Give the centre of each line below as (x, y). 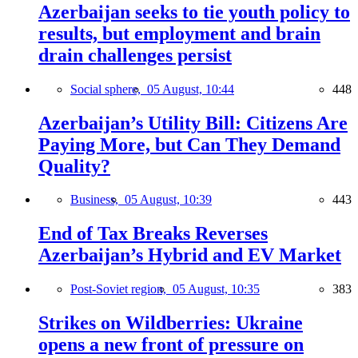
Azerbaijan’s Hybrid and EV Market (190, 255)
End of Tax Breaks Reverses (153, 234)
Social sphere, (109, 89)
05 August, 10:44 (191, 89)
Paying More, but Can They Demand (189, 144)
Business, (97, 200)
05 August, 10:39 (168, 200)
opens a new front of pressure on (171, 345)
